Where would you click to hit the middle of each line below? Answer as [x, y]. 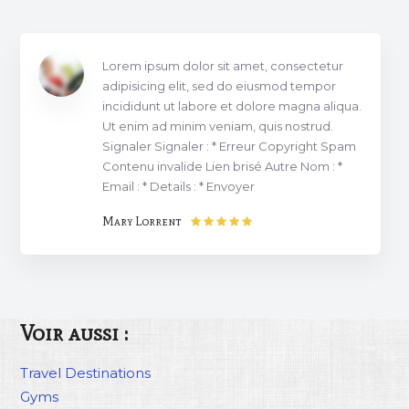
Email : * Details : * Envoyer [178, 186]
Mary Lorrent [142, 221]
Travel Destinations [85, 372]
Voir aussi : [74, 332]
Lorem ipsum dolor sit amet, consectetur [223, 65]
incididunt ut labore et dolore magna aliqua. [232, 105]
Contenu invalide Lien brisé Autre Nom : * [222, 166]
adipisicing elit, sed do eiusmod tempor [219, 85]
